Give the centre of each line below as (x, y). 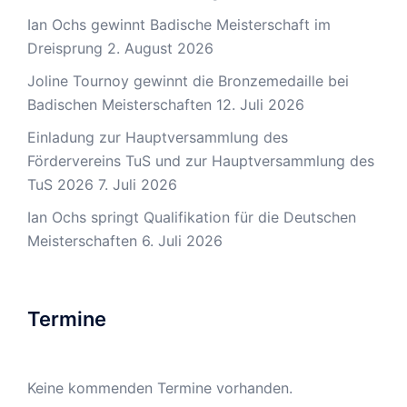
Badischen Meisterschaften (119, 104)
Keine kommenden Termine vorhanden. (160, 387)
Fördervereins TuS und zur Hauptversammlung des (201, 160)
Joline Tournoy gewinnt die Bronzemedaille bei (188, 80)
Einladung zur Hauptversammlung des (158, 137)
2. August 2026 (160, 48)
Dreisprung (65, 48)
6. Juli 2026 (182, 240)
